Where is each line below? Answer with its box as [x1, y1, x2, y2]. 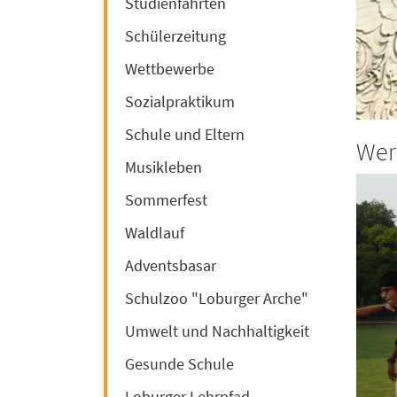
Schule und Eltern [125, 123, 245, 144]
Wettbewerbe [125, 58, 214, 79]
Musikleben [125, 156, 202, 177]
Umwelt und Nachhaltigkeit [125, 320, 309, 341]
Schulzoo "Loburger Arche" [125, 287, 308, 308]
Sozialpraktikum [125, 90, 235, 112]
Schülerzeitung [125, 25, 226, 46]
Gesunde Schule [125, 353, 234, 374]
